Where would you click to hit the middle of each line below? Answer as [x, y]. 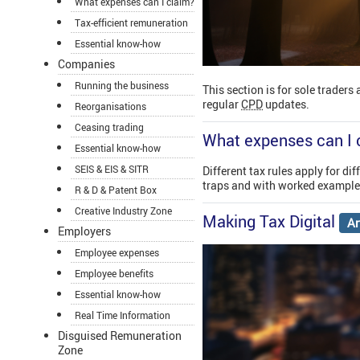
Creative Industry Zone [123, 211]
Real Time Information [123, 315]
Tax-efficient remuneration [131, 23]
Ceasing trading [109, 127]
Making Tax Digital [269, 222]
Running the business [122, 86]
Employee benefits [114, 274]
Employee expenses [117, 253]
